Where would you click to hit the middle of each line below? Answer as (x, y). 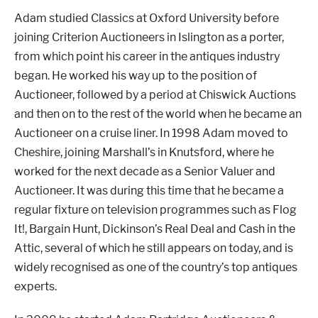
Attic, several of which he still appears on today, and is (154, 248)
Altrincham (81, 164)
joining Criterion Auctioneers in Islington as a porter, (149, 37)
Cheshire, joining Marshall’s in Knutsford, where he (144, 152)
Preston (72, 218)
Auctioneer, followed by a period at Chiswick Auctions (155, 95)
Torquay (194, 164)
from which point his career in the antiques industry (147, 56)
